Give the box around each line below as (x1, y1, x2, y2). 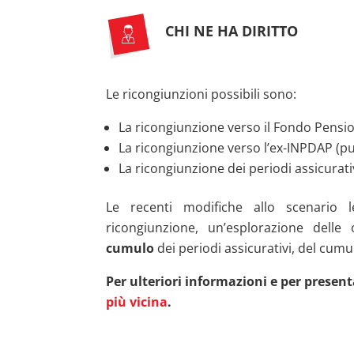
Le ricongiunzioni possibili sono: (106, 85, 297, 103)
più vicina (106, 292, 168, 311)
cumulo (106, 239, 155, 257)
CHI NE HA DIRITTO (165, 21, 299, 41)
